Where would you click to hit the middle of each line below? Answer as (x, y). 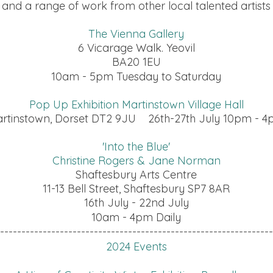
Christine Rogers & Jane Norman (136, 161)
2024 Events (136, 246)
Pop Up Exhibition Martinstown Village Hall (136, 105)
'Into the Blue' (136, 147)
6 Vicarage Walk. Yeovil (136, 48)
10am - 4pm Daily (136, 217)
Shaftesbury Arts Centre (136, 175)
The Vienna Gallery (136, 34)
